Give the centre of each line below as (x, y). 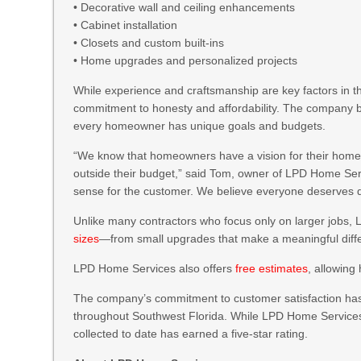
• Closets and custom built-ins (149, 43)
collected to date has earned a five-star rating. (191, 334)
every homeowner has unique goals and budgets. (200, 126)
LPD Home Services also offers (155, 268)
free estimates (272, 268)
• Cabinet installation (126, 25)
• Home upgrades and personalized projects (186, 60)
